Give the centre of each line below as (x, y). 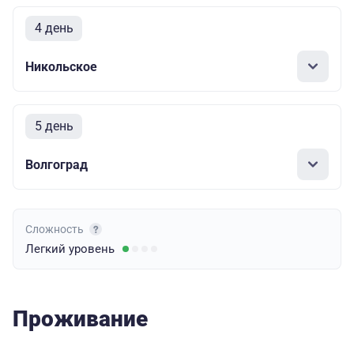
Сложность (56, 230)
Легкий (47, 249)
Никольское (61, 66)
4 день (54, 28)
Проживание (80, 319)
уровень (92, 249)
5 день (54, 126)
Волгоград (56, 164)
